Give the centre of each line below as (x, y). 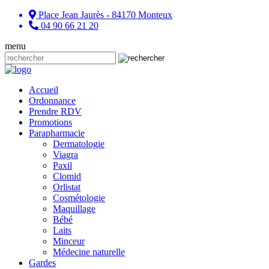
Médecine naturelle (89, 252)
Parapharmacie (57, 133)
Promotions (50, 122)
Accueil (44, 90)
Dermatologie (79, 144)
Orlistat (67, 187)
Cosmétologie (79, 198)
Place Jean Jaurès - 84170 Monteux (105, 15)
